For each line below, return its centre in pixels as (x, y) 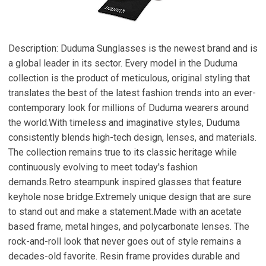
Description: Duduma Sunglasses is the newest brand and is (133, 48)
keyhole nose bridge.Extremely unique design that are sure (130, 197)
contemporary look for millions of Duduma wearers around (129, 108)
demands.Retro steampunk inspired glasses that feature (125, 182)
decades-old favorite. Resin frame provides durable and (124, 256)
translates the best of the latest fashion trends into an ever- (132, 93)
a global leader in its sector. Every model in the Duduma (123, 63)
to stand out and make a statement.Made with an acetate (125, 212)
